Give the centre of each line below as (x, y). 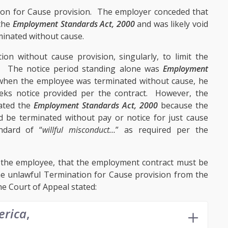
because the (183, 106)
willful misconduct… (79, 130)
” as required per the (162, 130)
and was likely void (172, 24)
